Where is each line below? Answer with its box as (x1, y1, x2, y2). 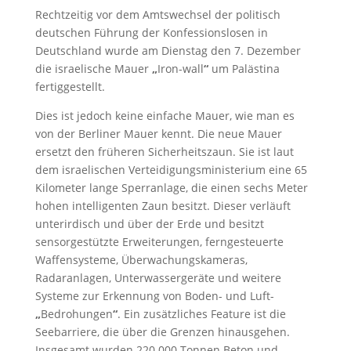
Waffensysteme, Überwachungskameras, (34, 252, 248, 268)
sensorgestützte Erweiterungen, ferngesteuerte (34, 234, 284, 250)
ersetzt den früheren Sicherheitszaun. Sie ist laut (34, 144, 294, 160)
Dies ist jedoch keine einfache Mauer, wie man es (34, 108, 295, 124)
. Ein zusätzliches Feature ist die (117, 306, 286, 322)
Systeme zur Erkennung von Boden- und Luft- (34, 288, 274, 304)
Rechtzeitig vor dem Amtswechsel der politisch (34, 7, 280, 23)
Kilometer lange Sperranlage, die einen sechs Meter (34, 180, 308, 196)
